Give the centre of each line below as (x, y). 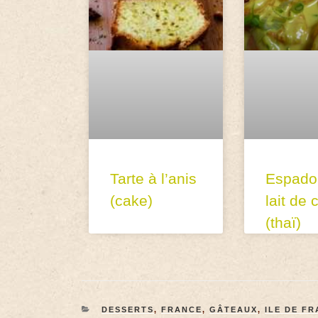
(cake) (132, 200)
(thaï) (283, 222)
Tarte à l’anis (154, 178)
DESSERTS (127, 309)
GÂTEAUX (233, 309)
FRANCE (181, 309)
